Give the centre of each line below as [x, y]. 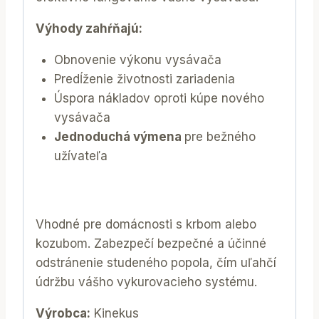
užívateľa [80, 156]
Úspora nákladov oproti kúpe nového [159, 98]
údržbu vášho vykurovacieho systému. [146, 282]
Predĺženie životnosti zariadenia [144, 79]
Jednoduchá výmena [119, 136]
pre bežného [220, 136]
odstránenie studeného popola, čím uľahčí [156, 263]
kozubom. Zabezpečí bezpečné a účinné [151, 244]
